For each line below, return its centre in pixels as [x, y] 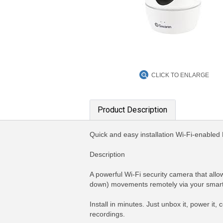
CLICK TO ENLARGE [180, 75]
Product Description [132, 110]
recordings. [107, 214]
